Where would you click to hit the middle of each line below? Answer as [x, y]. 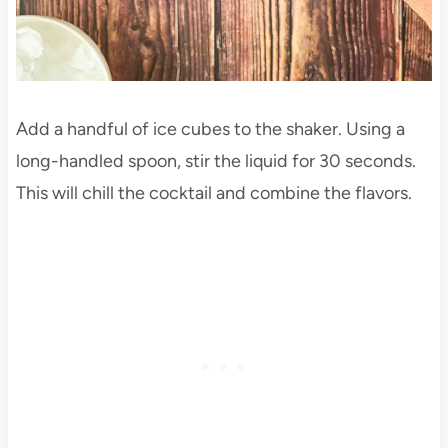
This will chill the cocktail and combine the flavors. [213, 193]
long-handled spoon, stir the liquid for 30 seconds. [215, 161]
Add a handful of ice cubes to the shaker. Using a [210, 129]
